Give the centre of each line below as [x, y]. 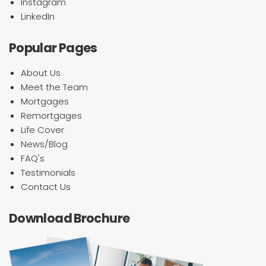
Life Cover [42, 130]
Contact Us [46, 187]
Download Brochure [69, 218]
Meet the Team [54, 87]
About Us [41, 73]
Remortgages [51, 116]
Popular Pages [53, 48]
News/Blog [44, 144]
